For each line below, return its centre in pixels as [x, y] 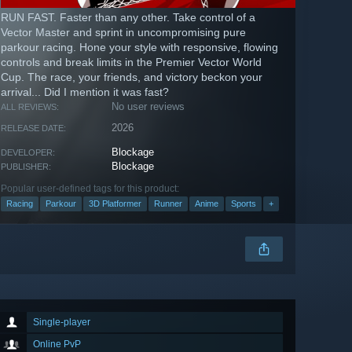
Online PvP [57, 345]
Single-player [62, 323]
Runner [168, 204]
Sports [244, 204]
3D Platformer [115, 204]
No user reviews [148, 107]
